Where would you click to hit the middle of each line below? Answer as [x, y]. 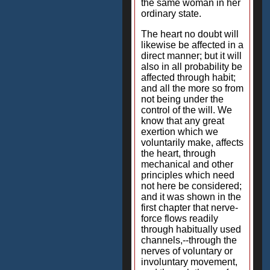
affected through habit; [188, 77]
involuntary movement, [189, 262]
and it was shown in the [191, 197]
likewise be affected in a [192, 45]
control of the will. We [187, 110]
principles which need [188, 175]
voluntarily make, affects [192, 143]
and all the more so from [192, 88]
